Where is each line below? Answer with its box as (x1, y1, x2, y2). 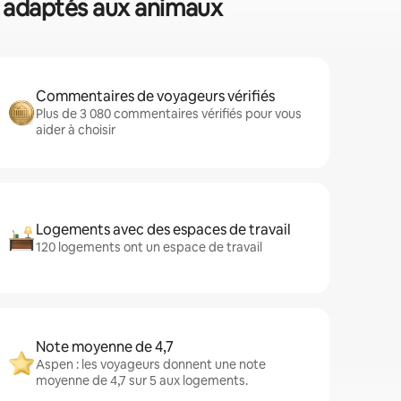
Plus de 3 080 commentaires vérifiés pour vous (36, 106, 302, 122)
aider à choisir (36, 122, 115, 138)
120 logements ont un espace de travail (36, 239, 262, 255)
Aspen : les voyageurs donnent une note (36, 356, 266, 372)
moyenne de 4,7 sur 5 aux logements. (36, 372, 248, 388)
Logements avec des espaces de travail (36, 220, 291, 239)
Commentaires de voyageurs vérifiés (36, 87, 275, 106)
